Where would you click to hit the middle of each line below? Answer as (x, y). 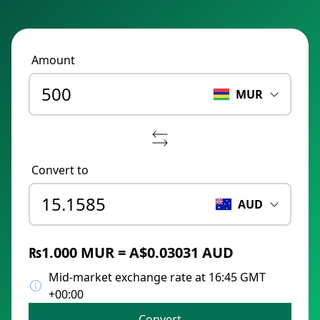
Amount (53, 60)
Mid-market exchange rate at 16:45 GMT (157, 277)
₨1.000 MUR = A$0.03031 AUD (131, 252)
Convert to (60, 170)
